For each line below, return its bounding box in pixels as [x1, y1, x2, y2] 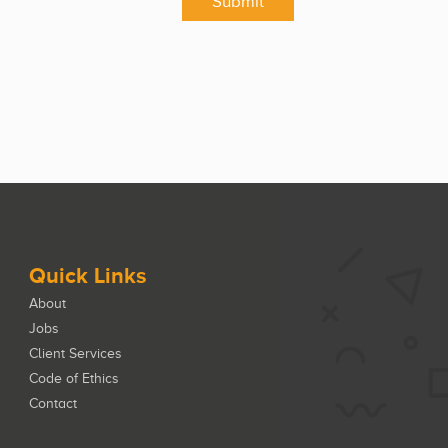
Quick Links [29, 262, 147, 288]
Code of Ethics [29, 370, 120, 386]
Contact [29, 395, 78, 411]
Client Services [29, 345, 123, 361]
